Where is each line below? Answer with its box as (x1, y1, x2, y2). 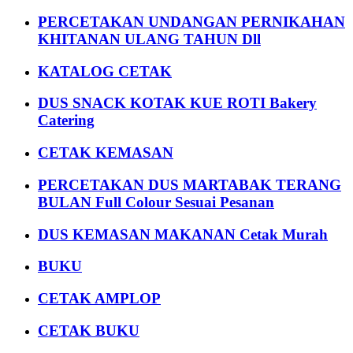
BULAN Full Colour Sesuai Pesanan (38, 193, 274, 210)
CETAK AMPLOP (38, 290, 161, 307)
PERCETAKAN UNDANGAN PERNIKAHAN (38, 13, 345, 30)
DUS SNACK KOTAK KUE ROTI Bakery (38, 95, 317, 112)
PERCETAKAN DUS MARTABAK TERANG (38, 176, 341, 193)
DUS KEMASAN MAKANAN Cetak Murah (38, 225, 328, 243)
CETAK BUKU (38, 321, 139, 339)
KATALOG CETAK (38, 62, 172, 80)
